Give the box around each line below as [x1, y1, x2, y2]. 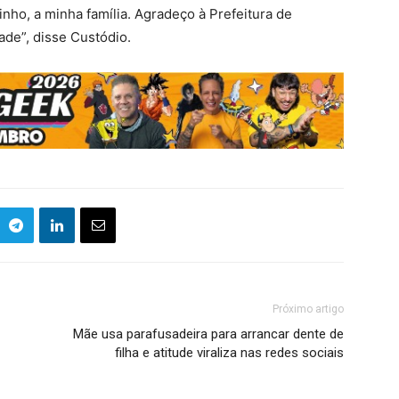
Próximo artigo [273, 303, 344, 316]
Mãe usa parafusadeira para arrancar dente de [73, 326, 344, 343]
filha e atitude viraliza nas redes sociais [115, 345, 344, 362]
